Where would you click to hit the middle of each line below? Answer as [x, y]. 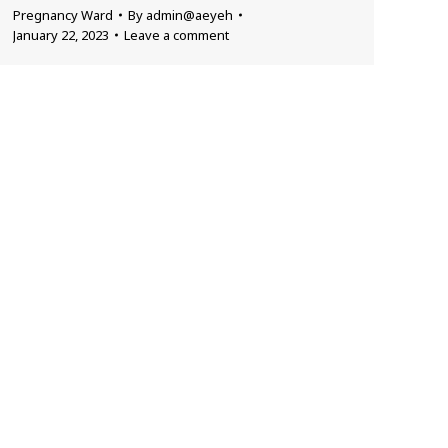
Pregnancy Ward [63, 14]
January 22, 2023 [61, 34]
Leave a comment [176, 34]
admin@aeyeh [189, 14]
